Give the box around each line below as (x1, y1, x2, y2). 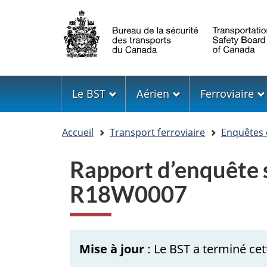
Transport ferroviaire (110, 126, 205, 139)
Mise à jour (79, 241, 144, 257)
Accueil (62, 126, 94, 139)
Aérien (136, 86, 170, 101)
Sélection (61, 5, 133, 25)
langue (61, 60, 112, 80)
